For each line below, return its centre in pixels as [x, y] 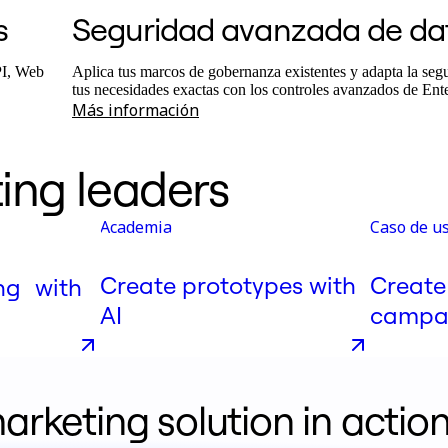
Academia [136, 227]
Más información [135, 110]
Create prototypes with [228, 285]
